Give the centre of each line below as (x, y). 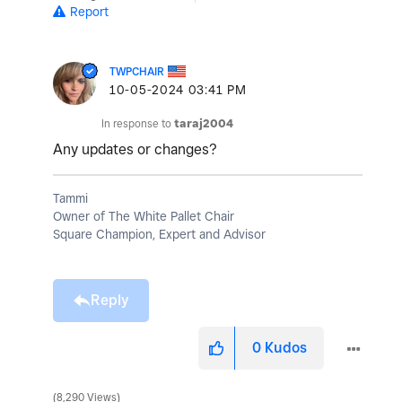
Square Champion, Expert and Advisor (159, 235)
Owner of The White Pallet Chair (144, 217)
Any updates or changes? (137, 150)
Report (89, 12)
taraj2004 (204, 124)
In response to (138, 124)
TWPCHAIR (137, 72)
